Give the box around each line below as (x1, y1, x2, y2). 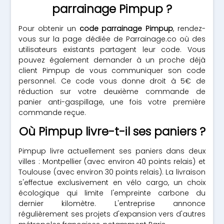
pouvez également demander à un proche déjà (18, 55, 205, 65)
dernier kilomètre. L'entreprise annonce (18, 198, 205, 208)
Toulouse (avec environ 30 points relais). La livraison (18, 167, 205, 177)
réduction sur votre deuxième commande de (18, 86, 205, 96)
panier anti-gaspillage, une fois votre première (18, 97, 205, 107)
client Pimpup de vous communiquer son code (18, 65, 205, 75)
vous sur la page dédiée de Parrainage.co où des (18, 34, 205, 44)
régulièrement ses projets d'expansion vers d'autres (18, 209, 205, 219)
